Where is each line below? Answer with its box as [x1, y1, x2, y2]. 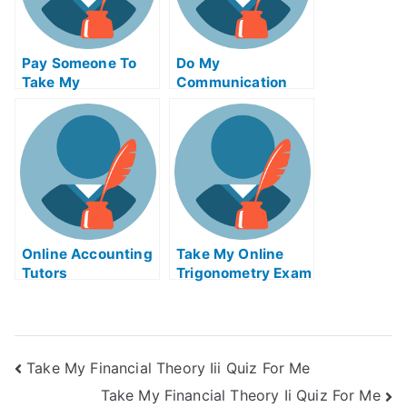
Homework [176, 93, 251, 110]
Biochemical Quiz [22, 93, 143, 110]
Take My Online [176, 245, 284, 263]
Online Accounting [22, 245, 153, 263]
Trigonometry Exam [176, 264, 312, 282]
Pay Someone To [22, 55, 137, 72]
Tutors [22, 264, 67, 282]
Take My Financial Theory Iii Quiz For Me [26, 358, 311, 377]
